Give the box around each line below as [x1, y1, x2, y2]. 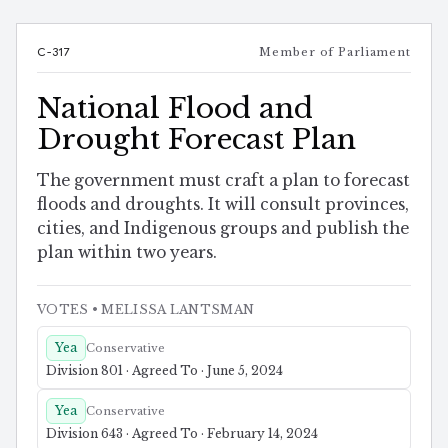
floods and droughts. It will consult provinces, [37, 195, 409, 215]
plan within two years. [37, 243, 217, 263]
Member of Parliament [259, 44, 411, 59]
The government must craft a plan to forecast [37, 171, 410, 191]
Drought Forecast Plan [37, 121, 356, 157]
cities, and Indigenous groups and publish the [37, 219, 409, 239]
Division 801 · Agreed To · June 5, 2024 [46, 363, 283, 379]
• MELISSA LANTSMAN [88, 302, 255, 318]
